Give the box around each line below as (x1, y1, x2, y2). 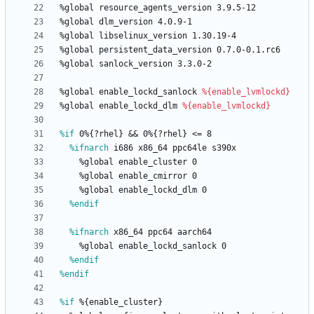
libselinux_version (99, 31, 187, 41)
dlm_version (99, 17, 153, 27)
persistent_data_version (99, 45, 212, 55)
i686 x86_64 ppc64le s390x (109, 143, 236, 153)
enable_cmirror (118, 171, 187, 182)
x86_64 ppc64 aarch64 (109, 227, 212, 238)
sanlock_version (99, 59, 172, 69)
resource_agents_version (99, 3, 212, 13)
